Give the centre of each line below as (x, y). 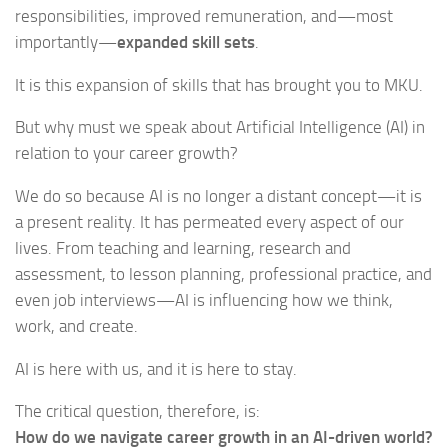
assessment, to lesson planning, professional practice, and (223, 273)
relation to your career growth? (126, 153)
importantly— (66, 41)
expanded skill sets (186, 41)
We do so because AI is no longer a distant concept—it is (218, 195)
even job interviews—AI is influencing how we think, (204, 299)
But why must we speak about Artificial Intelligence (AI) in (220, 127)
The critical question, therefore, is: (137, 411)
